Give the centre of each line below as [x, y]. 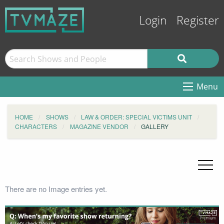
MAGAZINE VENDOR [99, 126]
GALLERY [155, 126]
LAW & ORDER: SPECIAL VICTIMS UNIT [136, 117]
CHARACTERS [36, 126]
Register [198, 21]
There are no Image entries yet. [56, 189]
